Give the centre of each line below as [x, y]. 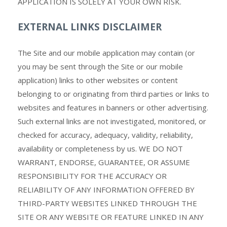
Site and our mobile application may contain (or [114, 53]
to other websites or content [126, 80]
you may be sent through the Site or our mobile [100, 66]
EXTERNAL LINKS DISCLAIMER [90, 27]
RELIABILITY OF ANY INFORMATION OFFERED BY [106, 190]
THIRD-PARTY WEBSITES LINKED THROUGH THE [107, 203]
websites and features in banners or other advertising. [113, 107]
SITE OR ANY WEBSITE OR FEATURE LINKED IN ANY [111, 217]
